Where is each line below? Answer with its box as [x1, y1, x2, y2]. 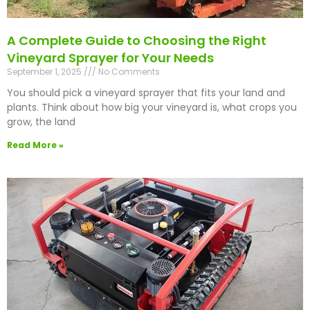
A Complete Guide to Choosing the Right [7, 32, 266, 50]
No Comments [96, 66, 160, 78]
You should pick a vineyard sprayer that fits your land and [7, 86, 285, 100]
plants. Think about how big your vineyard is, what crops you [7, 100, 297, 115]
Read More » [7, 139, 64, 152]
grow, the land [7, 115, 75, 129]
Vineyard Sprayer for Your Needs [7, 49, 214, 67]
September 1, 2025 [7, 66, 84, 78]
